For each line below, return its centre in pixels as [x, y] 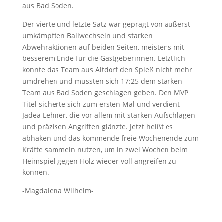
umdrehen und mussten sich [71, 81]
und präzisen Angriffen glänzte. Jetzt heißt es [97, 127]
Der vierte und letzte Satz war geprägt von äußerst [106, 24]
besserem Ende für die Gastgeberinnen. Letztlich [104, 58]
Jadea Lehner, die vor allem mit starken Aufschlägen [109, 115]
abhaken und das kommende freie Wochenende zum [110, 138]
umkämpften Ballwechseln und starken [87, 35]
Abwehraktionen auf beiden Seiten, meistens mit [103, 47]
